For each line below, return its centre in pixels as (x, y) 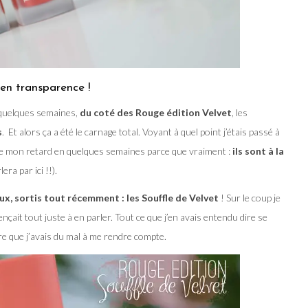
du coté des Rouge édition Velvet (155, 112)
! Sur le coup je (250, 197)
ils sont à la (257, 151)
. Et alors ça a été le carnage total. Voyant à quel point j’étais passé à (141, 131)
